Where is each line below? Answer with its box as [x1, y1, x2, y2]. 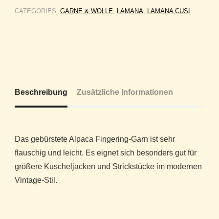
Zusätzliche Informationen [77, 88, 173, 96]
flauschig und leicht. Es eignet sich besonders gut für [15, 148, 197, 157]
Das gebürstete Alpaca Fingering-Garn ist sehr [15, 134, 175, 143]
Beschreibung [15, 88, 67, 96]
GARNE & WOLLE [60, 7, 113, 15]
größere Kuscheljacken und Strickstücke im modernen [15, 162, 202, 171]
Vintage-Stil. [15, 175, 57, 184]
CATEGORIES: [15, 7, 60, 15]
